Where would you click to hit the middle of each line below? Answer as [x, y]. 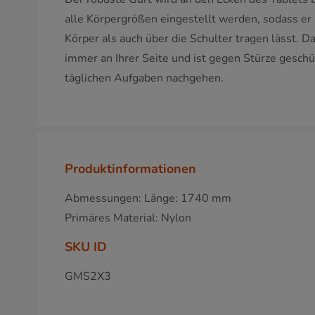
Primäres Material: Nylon [128, 218]
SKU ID [86, 247]
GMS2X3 [88, 276]
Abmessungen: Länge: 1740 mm [148, 198]
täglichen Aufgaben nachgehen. [144, 78]
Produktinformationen [130, 169]
